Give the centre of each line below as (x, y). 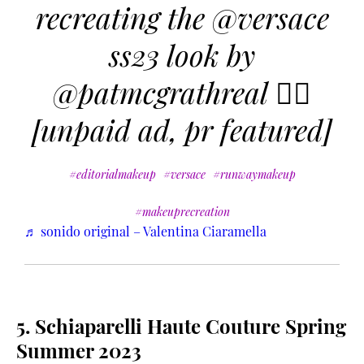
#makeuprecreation (182, 212)
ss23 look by (182, 55)
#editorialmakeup (112, 175)
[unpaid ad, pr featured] (182, 130)
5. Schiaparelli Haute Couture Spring (181, 326)
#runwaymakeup (254, 175)
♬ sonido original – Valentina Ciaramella (145, 232)
